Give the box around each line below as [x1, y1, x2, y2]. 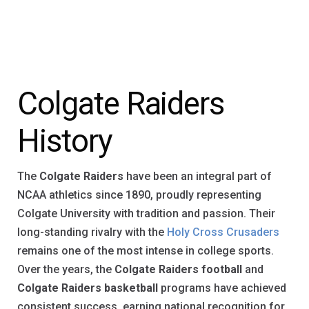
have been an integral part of [123, 169, 272, 183]
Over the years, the [17, 262, 114, 276]
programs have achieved [158, 281, 286, 295]
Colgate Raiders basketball [17, 281, 158, 295]
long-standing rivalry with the [17, 225, 167, 239]
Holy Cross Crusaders [167, 225, 279, 239]
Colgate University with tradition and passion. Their [17, 206, 275, 220]
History [17, 123, 112, 160]
